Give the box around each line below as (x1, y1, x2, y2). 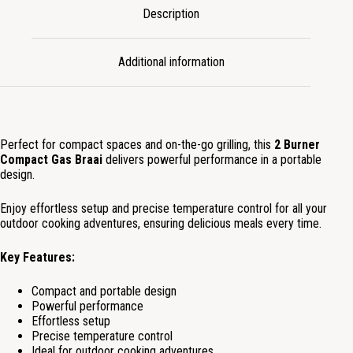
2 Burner (274, 137, 320, 153)
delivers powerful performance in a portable (102, 152, 321, 168)
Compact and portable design (32, 284, 176, 299)
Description (143, 6, 200, 21)
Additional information (117, 54, 225, 70)
